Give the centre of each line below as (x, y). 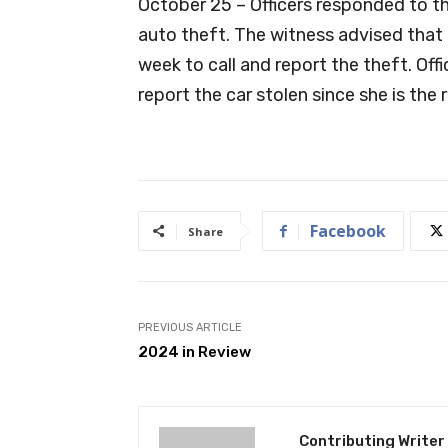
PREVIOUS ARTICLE (190, 327)
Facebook (348, 230)
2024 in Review (194, 351)
